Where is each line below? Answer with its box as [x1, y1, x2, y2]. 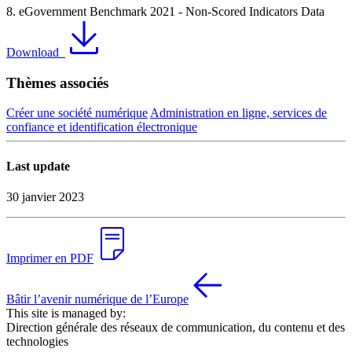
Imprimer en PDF [6, 251, 93, 265]
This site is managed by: [6, 306, 126, 320]
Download [6, 46, 59, 59]
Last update [6, 159, 70, 173]
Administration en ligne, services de [150, 106, 327, 120]
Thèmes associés [6, 74, 108, 91]
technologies [6, 334, 68, 348]
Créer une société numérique [6, 106, 148, 120]
